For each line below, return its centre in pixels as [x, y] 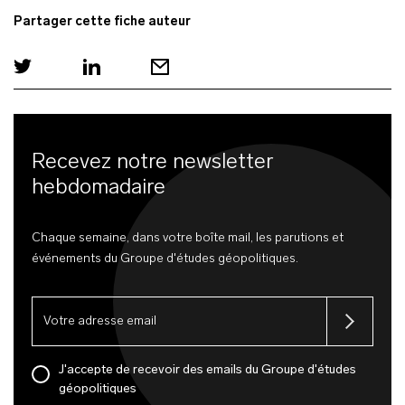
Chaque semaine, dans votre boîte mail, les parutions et [188, 238]
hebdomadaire [99, 188]
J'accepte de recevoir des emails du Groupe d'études [207, 370]
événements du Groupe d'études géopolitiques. [165, 259]
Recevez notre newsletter [153, 163]
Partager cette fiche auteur [102, 22]
